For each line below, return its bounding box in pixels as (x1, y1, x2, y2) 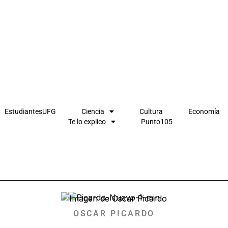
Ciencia (81, 107, 104, 116)
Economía (188, 107, 220, 116)
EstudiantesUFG (4, 107, 56, 116)
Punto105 (140, 117, 173, 126)
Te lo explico (68, 117, 106, 126)
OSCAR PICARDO (73, 209, 155, 219)
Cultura (139, 107, 163, 116)
